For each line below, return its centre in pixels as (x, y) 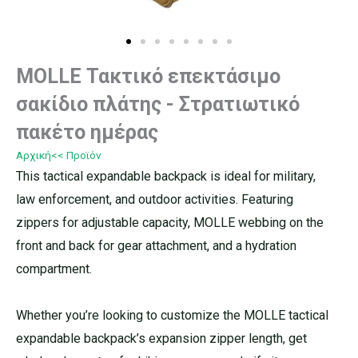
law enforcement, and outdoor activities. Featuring (155, 199)
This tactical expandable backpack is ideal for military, (166, 176)
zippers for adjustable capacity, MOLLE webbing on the (170, 223)
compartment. (54, 269)
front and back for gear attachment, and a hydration (156, 246)
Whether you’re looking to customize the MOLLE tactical (172, 315)
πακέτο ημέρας (87, 132)
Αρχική (34, 155)
